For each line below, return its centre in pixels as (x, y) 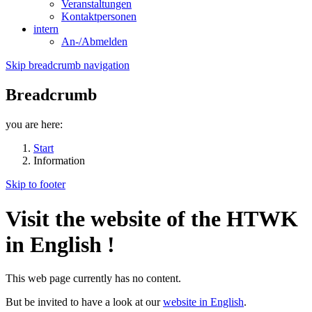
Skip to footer (36, 185)
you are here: (34, 125)
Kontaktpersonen (99, 17)
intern (46, 29)
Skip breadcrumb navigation (68, 65)
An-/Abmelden (94, 42)
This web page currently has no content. (93, 279)
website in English (203, 302)
